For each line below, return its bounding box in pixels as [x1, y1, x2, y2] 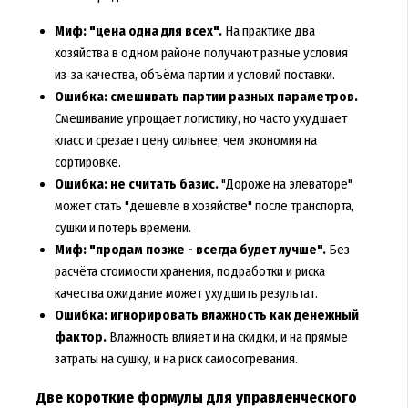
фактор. [54, 328, 107, 345]
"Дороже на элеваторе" [218, 175, 352, 192]
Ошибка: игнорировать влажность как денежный [54, 306, 359, 323]
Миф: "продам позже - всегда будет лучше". [54, 240, 326, 258]
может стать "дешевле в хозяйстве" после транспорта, [54, 197, 354, 214]
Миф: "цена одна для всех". [54, 22, 222, 39]
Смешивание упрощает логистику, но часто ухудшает [54, 109, 347, 127]
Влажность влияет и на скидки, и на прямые [106, 328, 348, 345]
